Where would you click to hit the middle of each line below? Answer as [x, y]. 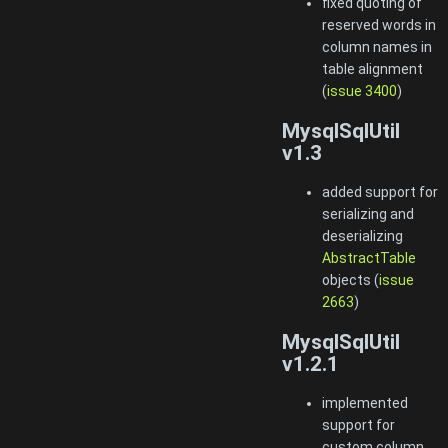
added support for [380, 192]
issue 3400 [362, 91]
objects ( [350, 280]
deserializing [362, 236]
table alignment [372, 69]
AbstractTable [369, 258]
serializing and [368, 214]
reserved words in [379, 25]
